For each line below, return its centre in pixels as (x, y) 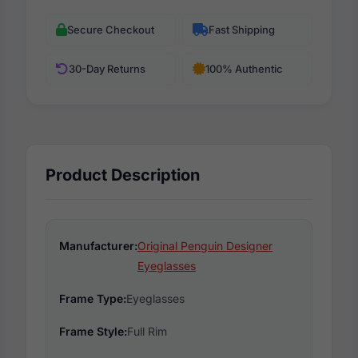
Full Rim (147, 331)
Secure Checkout (111, 29)
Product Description (123, 175)
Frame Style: (93, 331)
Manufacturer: (98, 245)
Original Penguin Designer (205, 245)
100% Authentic (244, 68)
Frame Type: (93, 298)
